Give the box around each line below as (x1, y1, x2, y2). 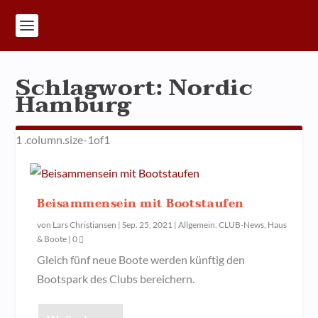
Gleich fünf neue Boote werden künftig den (37, 253, 246, 266)
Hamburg (16, 85, 131, 124)
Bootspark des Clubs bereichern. (37, 272, 195, 285)
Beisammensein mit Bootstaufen (37, 194, 244, 214)
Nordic (169, 68, 253, 107)
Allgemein (178, 219, 216, 230)
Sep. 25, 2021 (122, 219, 173, 230)
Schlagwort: (16, 68, 170, 107)
